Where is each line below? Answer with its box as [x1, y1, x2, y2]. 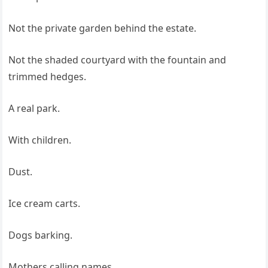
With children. [8, 133, 72, 147]
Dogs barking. [8, 229, 73, 242]
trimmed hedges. [8, 70, 87, 84]
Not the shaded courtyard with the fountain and [8, 53, 227, 67]
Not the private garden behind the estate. [8, 22, 197, 35]
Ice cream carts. [8, 197, 81, 211]
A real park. [8, 102, 60, 115]
